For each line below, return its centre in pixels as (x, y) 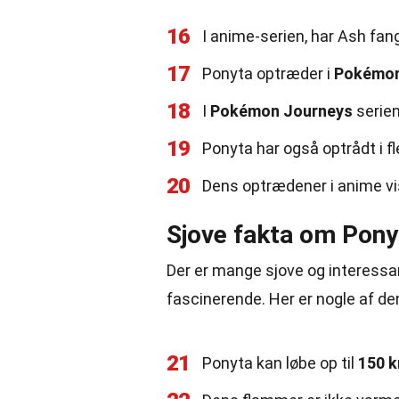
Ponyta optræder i (268, 73)
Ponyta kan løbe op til (280, 363)
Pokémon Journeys (281, 111)
